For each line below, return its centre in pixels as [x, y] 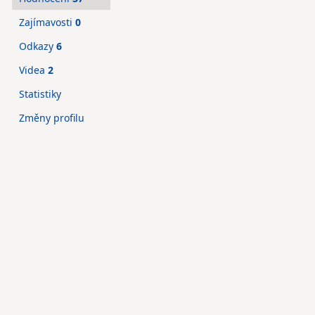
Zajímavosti [47, 22]
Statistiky [40, 94]
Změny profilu [52, 118]
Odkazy [38, 46]
